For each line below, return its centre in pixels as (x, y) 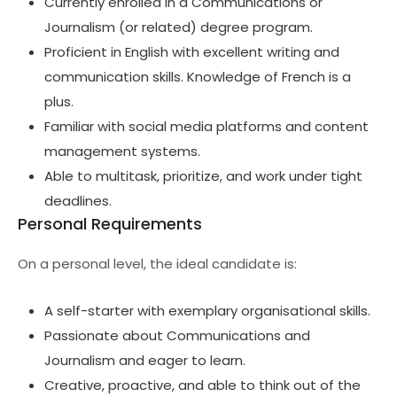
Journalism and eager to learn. (145, 360)
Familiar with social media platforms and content (206, 126)
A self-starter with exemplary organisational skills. (207, 311)
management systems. (122, 151)
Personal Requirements (110, 224)
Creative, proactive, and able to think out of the (202, 385)
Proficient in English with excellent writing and (192, 52)
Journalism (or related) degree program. (179, 27)
